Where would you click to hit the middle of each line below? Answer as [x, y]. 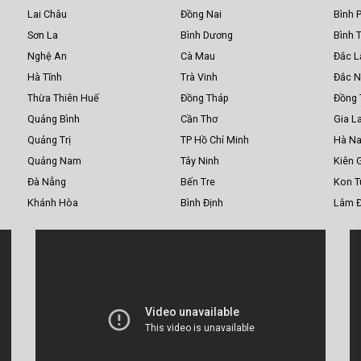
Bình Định [202, 203]
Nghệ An [47, 56]
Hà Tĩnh [44, 77]
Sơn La [42, 35]
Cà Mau [198, 56]
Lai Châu [47, 15]
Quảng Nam [54, 161]
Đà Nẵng [46, 182]
